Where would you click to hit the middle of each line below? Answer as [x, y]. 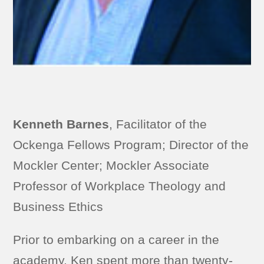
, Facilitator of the [158, 124]
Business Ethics [58, 206]
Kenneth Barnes [61, 124]
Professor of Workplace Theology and [120, 186]
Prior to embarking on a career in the [116, 239]
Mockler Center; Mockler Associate [111, 165]
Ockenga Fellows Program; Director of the [131, 144]
